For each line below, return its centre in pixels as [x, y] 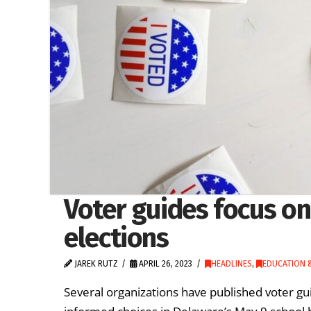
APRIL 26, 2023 [165, 264]
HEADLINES [231, 264]
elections [116, 238]
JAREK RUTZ [95, 264]
